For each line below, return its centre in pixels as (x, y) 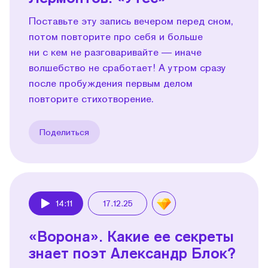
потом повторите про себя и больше (116, 36)
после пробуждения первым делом (111, 83)
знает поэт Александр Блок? (132, 252)
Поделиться (64, 132)
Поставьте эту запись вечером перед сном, (131, 20)
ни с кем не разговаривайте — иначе (115, 51)
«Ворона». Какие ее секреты (131, 236)
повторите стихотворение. (91, 98)
